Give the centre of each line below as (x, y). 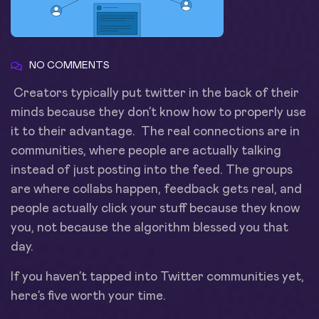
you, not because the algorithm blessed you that (150, 228)
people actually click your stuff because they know (155, 209)
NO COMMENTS (69, 66)
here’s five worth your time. (88, 296)
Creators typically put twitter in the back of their (155, 93)
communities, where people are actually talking (146, 151)
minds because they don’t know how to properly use (158, 113)
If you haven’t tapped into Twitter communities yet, (157, 277)
